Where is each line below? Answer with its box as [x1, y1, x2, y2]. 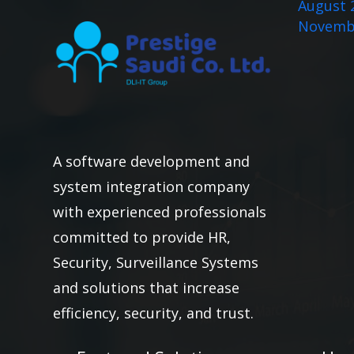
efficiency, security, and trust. [53, 303, 254, 322]
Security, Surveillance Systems [53, 253, 258, 272]
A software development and [53, 152, 250, 171]
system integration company [53, 177, 250, 196]
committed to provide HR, [53, 228, 231, 247]
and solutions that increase [53, 278, 239, 297]
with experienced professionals [53, 202, 266, 221]
